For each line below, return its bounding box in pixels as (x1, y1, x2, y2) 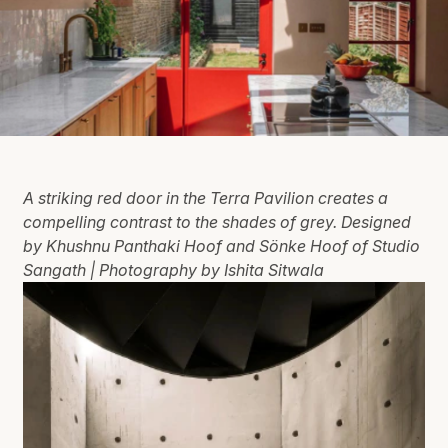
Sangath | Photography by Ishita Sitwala (23, 260, 325, 280)
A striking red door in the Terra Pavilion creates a (23, 188, 389, 208)
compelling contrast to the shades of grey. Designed (23, 212, 412, 232)
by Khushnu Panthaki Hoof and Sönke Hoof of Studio (23, 236, 421, 256)
